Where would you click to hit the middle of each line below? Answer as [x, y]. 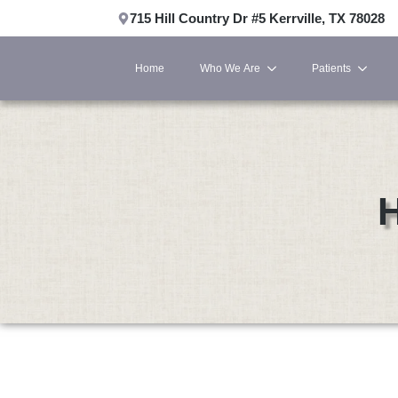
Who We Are [230, 68]
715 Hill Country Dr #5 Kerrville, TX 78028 [257, 18]
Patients [331, 68]
